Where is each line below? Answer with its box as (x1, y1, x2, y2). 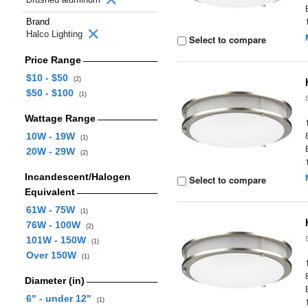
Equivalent (24, 186, 75, 197)
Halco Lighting (26, 29, 85, 39)
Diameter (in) (24, 275, 85, 286)
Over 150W (25, 250, 82, 261)
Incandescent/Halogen (24, 171, 131, 182)
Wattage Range (24, 113, 96, 124)
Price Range (24, 54, 81, 65)
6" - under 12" (25, 293, 97, 304)
